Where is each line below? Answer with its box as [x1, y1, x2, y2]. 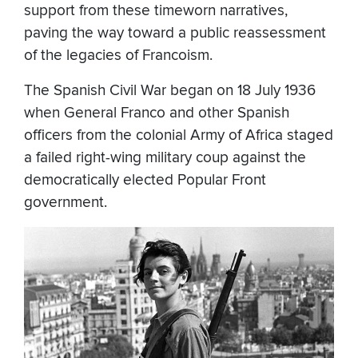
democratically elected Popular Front [24, 170, 266, 189]
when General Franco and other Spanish [24, 103, 289, 122]
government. [24, 193, 107, 212]
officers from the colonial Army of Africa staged [24, 125, 333, 145]
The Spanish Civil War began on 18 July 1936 [24, 81, 316, 100]
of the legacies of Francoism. [24, 46, 213, 65]
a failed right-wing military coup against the [24, 148, 306, 167]
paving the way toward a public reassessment [24, 23, 326, 42]
